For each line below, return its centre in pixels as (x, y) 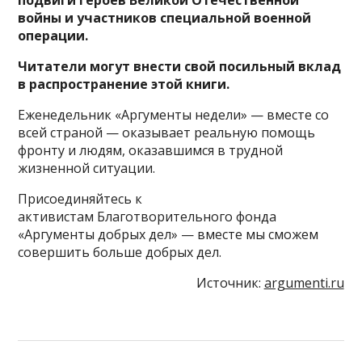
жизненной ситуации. (87, 168)
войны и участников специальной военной (165, 18)
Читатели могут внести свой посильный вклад (180, 66)
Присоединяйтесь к (80, 199)
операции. (53, 36)
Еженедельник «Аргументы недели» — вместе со (174, 115)
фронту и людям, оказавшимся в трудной (151, 150)
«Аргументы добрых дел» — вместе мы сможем (168, 234)
